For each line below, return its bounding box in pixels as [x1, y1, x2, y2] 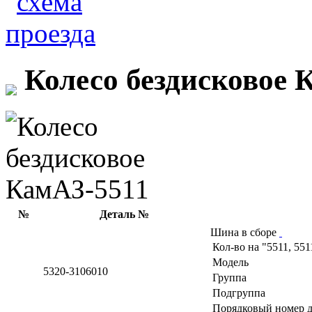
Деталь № [99, 208, 149, 220]
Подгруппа [212, 286, 265, 299]
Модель [212, 256, 249, 268]
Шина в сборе [210, 226, 279, 238]
